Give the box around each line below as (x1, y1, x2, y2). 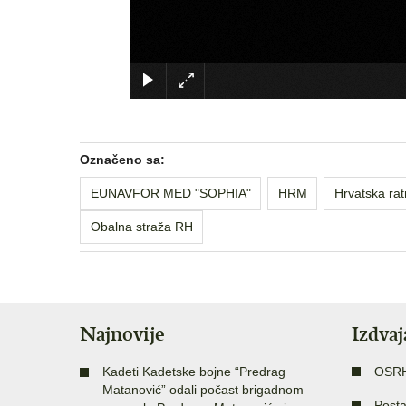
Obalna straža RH (90, 218, 193, 234)
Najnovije (80, 321, 165, 346)
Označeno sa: (80, 151, 165, 167)
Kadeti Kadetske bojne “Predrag (102, 363, 285, 379)
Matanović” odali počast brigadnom (102, 382, 304, 397)
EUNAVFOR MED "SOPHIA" (90, 185, 251, 200)
